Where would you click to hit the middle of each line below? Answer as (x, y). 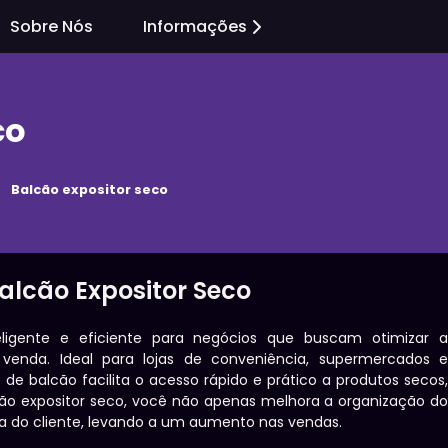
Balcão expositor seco (89, 190)
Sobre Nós (51, 26)
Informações (194, 26)
